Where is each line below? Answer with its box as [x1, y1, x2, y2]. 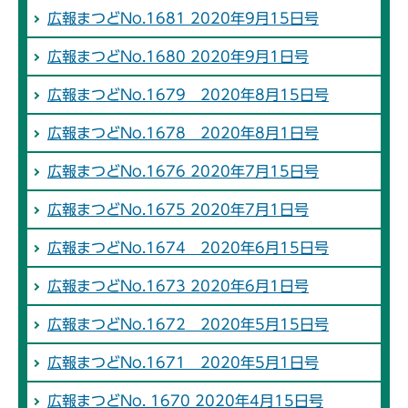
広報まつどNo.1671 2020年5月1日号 [47, 355, 319, 371]
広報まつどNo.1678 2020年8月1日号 [47, 126, 319, 141]
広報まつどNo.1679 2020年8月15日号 [47, 87, 329, 103]
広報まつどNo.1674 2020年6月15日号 [47, 240, 329, 256]
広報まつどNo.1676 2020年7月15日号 [47, 164, 319, 179]
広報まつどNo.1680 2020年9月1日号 [47, 49, 309, 65]
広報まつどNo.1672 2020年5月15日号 [47, 317, 329, 332]
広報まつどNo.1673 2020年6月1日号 [47, 279, 309, 294]
